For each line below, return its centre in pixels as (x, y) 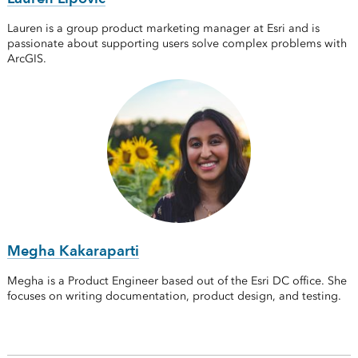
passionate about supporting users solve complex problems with (177, 44)
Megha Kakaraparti (73, 251)
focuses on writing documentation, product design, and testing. (174, 296)
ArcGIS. (26, 59)
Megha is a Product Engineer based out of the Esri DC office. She (177, 281)
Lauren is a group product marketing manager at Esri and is (163, 28)
